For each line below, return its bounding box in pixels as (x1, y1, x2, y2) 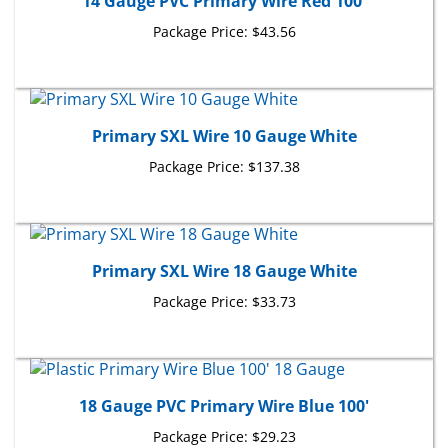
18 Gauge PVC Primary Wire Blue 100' (79, 374, 369, 396)
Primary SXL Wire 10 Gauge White (91, 104, 357, 126)
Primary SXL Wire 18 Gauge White (91, 239, 357, 261)
